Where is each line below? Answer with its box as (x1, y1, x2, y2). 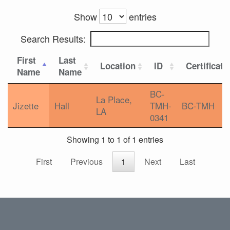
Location (100, 60, 136, 72)
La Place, (96, 93, 132, 106)
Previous (70, 156, 103, 168)
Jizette (13, 99, 39, 112)
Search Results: (21, 32, 86, 45)
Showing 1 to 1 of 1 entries (67, 133, 163, 146)
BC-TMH (182, 99, 215, 112)
